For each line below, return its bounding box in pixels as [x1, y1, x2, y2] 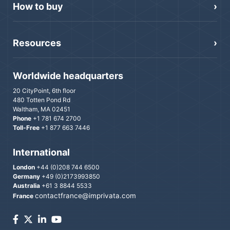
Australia [13, 181, 40, 189]
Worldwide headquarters [13, 70, 123, 81]
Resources [13, 37, 61, 49]
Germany [13, 172, 40, 180]
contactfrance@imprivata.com [35, 191, 136, 200]
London [13, 163, 35, 171]
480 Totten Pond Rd [13, 95, 70, 104]
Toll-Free [13, 123, 40, 131]
